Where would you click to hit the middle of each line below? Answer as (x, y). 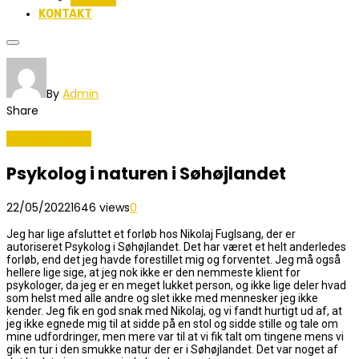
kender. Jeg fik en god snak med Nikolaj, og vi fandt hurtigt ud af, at (174, 311)
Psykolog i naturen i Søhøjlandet (146, 173)
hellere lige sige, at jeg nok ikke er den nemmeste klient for (153, 273)
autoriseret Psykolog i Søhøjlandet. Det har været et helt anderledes (176, 247)
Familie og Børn (49, 138)
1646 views (100, 208)
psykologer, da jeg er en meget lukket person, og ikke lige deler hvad (176, 286)
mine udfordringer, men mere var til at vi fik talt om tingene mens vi (175, 337)
